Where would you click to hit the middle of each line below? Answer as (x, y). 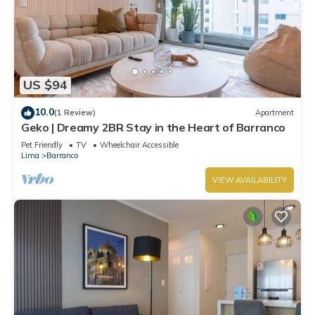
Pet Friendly (42, 144)
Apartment (275, 113)
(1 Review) (75, 113)
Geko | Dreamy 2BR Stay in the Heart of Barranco (153, 127)
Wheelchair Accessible (139, 144)
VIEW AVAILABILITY (250, 180)
